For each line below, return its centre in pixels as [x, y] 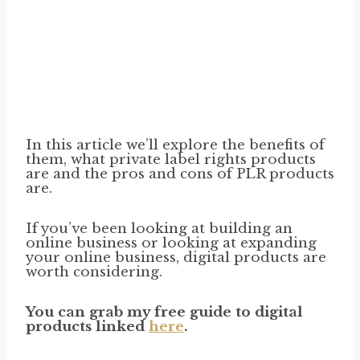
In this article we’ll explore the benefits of [175, 145]
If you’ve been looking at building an [159, 228]
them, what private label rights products [171, 159]
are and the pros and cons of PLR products [180, 174]
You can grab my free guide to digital [164, 312]
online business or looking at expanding [171, 243]
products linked [87, 326]
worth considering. [94, 272]
